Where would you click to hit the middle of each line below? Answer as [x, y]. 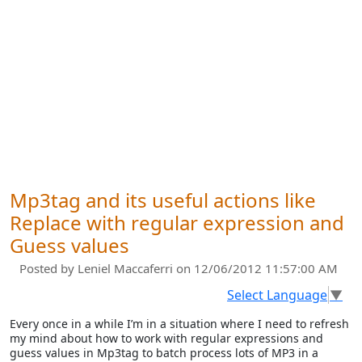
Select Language [277, 295]
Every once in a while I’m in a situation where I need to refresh [179, 323]
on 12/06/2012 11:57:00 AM [257, 268]
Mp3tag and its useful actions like [163, 200]
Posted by [48, 268]
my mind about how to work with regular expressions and [166, 338]
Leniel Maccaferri [127, 268]
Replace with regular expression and [177, 223]
